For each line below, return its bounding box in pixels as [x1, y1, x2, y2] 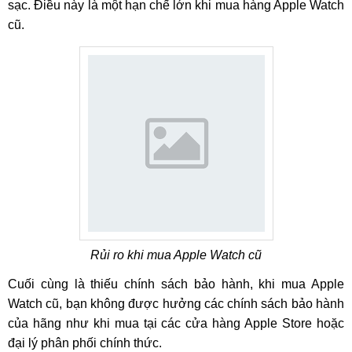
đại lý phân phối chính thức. [8, 336, 162, 350]
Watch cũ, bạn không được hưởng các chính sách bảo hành [8, 297, 344, 310]
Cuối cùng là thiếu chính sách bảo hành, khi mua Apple [8, 277, 344, 291]
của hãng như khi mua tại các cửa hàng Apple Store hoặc [8, 317, 344, 330]
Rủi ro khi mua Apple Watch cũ [90, 248, 262, 262]
